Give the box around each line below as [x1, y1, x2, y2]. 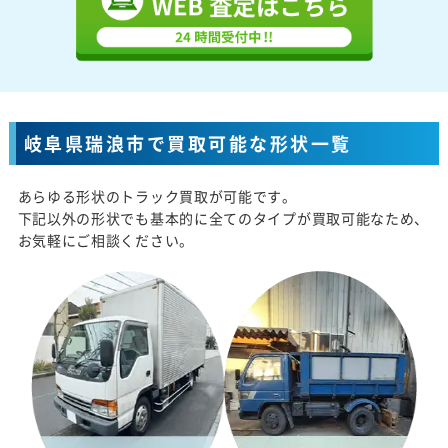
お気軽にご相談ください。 [17, 230, 194, 251]
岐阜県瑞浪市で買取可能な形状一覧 [23, 130, 352, 158]
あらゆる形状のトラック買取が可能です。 [17, 186, 297, 207]
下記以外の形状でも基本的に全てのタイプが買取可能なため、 [17, 208, 430, 229]
